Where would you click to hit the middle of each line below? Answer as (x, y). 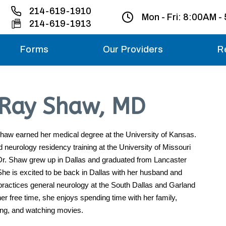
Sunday (197, 131)
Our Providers (133, 49)
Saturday (193, 100)
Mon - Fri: (162, 17)
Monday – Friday (179, 60)
